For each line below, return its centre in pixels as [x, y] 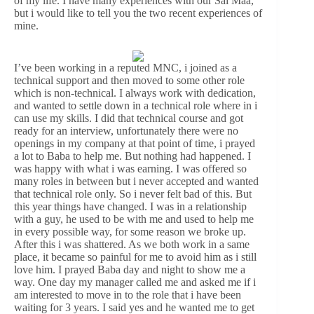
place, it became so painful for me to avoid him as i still [135, 257]
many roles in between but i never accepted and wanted [136, 182]
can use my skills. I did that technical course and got [129, 118]
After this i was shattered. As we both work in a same [132, 245]
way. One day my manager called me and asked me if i [135, 282]
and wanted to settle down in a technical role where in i [136, 106]
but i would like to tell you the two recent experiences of [138, 13]
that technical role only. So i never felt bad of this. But [133, 194]
